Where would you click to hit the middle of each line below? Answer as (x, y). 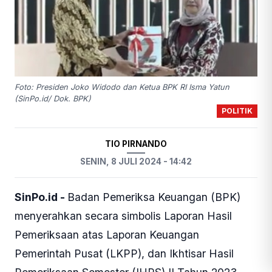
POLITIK (237, 111)
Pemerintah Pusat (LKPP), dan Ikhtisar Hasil (124, 253)
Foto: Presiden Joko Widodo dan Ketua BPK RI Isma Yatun (122, 87)
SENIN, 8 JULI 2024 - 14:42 (136, 161)
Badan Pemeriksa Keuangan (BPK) (154, 197)
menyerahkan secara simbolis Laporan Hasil (123, 216)
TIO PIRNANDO (136, 144)
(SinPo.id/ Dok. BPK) (53, 98)
